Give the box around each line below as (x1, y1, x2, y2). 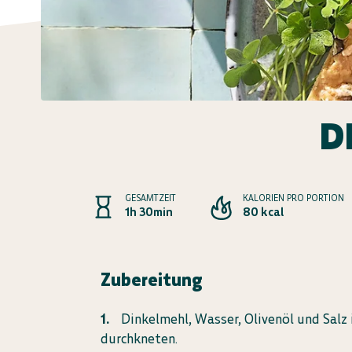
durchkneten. (101, 330, 178, 347)
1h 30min (125, 204, 173, 219)
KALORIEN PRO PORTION (243, 192, 344, 203)
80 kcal (243, 204, 284, 219)
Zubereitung (101, 268, 203, 291)
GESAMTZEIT (125, 192, 176, 203)
